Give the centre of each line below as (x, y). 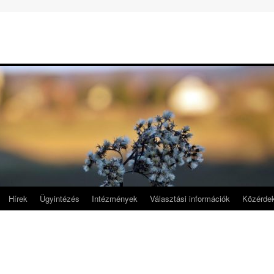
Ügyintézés (60, 198)
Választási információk (190, 198)
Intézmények (115, 198)
